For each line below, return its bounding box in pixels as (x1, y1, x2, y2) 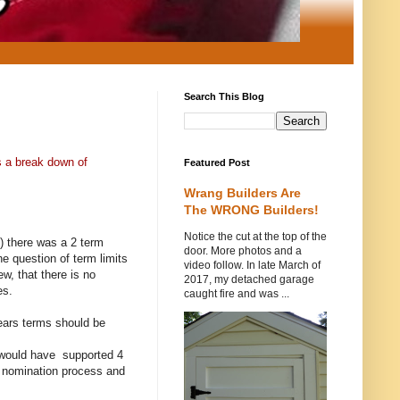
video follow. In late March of (184, 259, 321, 271)
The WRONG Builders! (184, 203, 319, 217)
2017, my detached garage (184, 273, 314, 286)
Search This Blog (184, 91, 264, 102)
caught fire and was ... (184, 287, 289, 300)
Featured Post (184, 157, 250, 168)
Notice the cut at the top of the (184, 230, 327, 243)
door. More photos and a (184, 245, 302, 257)
